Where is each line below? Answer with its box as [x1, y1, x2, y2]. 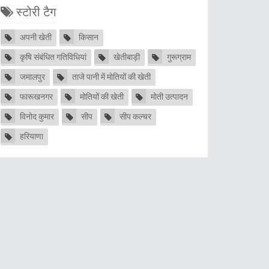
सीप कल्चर [119, 112, 151, 123]
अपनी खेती [20, 32, 52, 44]
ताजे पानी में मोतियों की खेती [72, 72, 151, 83]
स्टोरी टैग [13, 5, 56, 21]
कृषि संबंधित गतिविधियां [20, 52, 86, 64]
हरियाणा [20, 131, 43, 143]
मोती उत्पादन [151, 92, 188, 103]
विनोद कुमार [20, 112, 54, 123]
